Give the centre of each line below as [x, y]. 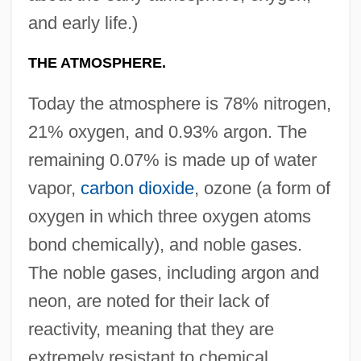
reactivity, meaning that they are [151, 329]
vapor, [54, 188]
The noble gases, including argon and [173, 272]
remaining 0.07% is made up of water [172, 160]
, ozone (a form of [262, 188]
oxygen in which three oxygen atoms [169, 216]
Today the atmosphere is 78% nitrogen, [179, 103]
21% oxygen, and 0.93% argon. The [167, 131]
